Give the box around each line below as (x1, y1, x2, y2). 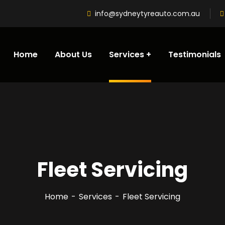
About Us (55, 49, 92, 60)
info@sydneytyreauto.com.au (95, 9, 200, 19)
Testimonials (168, 49, 221, 60)
